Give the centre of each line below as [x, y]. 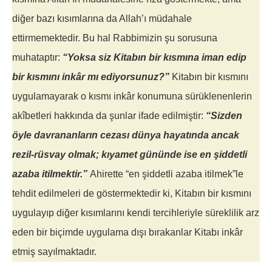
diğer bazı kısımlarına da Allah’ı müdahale [102, 19]
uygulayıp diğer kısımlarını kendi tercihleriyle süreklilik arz [136, 213]
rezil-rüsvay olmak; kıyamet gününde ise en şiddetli [130, 155]
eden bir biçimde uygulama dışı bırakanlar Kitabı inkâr [127, 233]
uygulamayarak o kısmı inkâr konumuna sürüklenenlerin [132, 97]
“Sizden [224, 116]
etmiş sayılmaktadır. [54, 252]
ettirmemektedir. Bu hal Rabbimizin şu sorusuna [115, 38]
